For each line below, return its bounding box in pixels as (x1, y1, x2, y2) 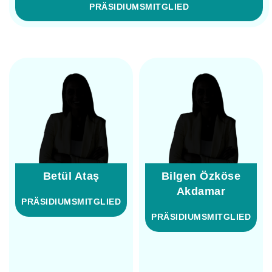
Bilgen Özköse (161, 170, 241, 183)
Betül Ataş (42, 170, 100, 183)
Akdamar (176, 185, 226, 198)
